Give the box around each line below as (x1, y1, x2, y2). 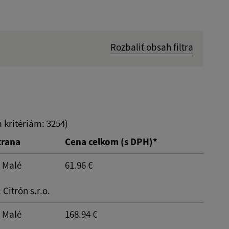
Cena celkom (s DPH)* (65, 135, 157, 148)
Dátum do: (53, 101, 96, 113)
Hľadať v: (53, 56, 90, 68)
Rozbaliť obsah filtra (110, 40, 193, 53)
